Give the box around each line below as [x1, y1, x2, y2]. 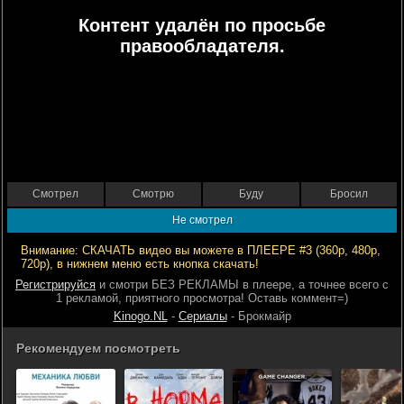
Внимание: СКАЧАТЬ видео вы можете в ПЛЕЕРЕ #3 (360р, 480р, [21, 243, 381, 257]
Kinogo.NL [113, 309, 168, 323]
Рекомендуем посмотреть [16, 341, 180, 355]
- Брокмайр [226, 309, 291, 323]
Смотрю [132, 188, 174, 200]
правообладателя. [119, 36, 285, 56]
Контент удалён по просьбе [78, 15, 326, 35]
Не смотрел [171, 214, 233, 226]
